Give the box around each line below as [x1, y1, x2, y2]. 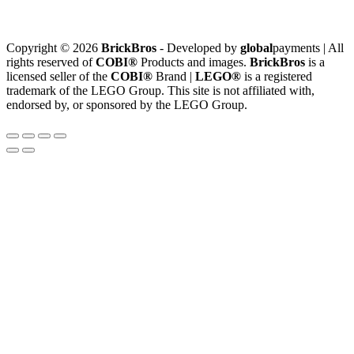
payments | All [273, 41, 344, 55]
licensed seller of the [6, 70, 111, 84]
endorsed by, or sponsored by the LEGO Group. [6, 98, 247, 112]
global [240, 41, 273, 55]
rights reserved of [6, 55, 96, 70]
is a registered [241, 70, 312, 84]
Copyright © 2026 [6, 41, 101, 55]
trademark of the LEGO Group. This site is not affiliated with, [6, 84, 314, 98]
